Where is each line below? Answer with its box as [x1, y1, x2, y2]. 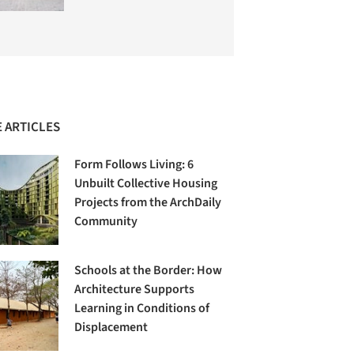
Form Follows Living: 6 [74, 155, 194, 173]
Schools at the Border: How [74, 261, 223, 279]
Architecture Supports [74, 280, 195, 298]
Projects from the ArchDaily [74, 193, 222, 211]
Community [74, 212, 138, 230]
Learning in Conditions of [74, 299, 210, 317]
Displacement [74, 318, 149, 336]
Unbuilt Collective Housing [74, 174, 218, 192]
